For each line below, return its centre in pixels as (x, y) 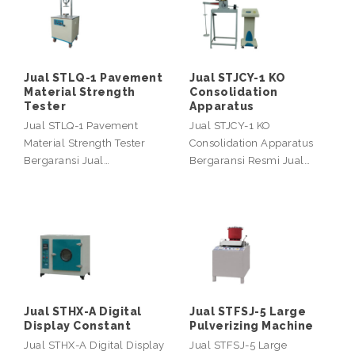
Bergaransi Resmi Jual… (250, 160)
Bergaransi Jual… (67, 160)
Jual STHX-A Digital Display (94, 345)
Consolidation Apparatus (252, 143)
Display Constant (77, 326)
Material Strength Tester (84, 143)
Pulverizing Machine (252, 326)
